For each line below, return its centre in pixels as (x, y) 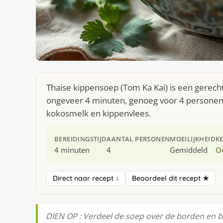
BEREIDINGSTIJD (81, 139)
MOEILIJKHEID (193, 139)
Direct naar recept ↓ (86, 178)
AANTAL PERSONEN (138, 139)
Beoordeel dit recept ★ (170, 178)
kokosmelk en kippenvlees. (99, 113)
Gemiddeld (189, 150)
